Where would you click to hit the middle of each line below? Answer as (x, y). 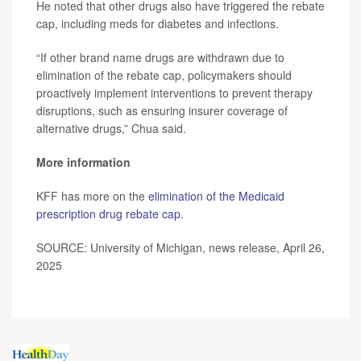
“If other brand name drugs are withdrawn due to (160, 58)
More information (83, 162)
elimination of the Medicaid (216, 196)
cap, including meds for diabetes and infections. (158, 24)
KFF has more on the (92, 196)
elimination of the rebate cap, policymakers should (164, 75)
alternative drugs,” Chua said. (111, 129)
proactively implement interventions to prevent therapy (174, 93)
